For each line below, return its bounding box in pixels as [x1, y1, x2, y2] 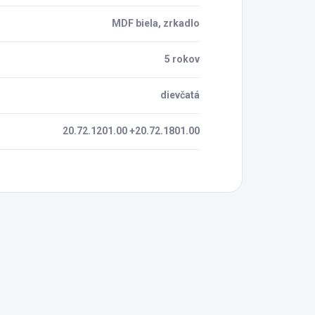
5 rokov [165, 53, 200, 65]
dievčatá [160, 89, 200, 101]
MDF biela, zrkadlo [112, 17, 200, 29]
